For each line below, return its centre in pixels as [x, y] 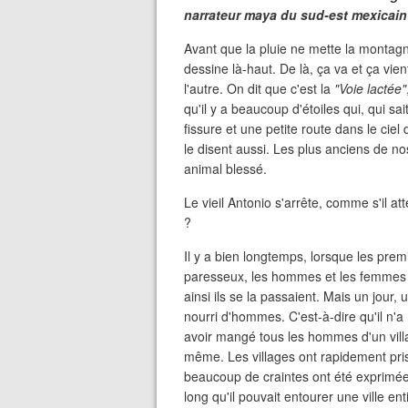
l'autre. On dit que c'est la [259, 88]
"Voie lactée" [370, 88]
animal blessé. [225, 168]
